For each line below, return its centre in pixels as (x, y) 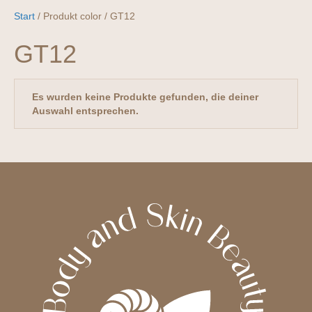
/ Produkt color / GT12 (85, 16)
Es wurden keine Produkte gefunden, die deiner (145, 97)
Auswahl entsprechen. (85, 111)
